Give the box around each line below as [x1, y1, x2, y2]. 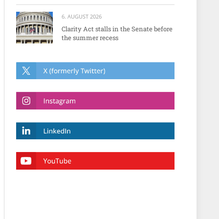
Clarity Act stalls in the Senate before [62, 24, 173, 33]
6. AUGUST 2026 [62, 12, 102, 20]
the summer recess [62, 33, 118, 42]
